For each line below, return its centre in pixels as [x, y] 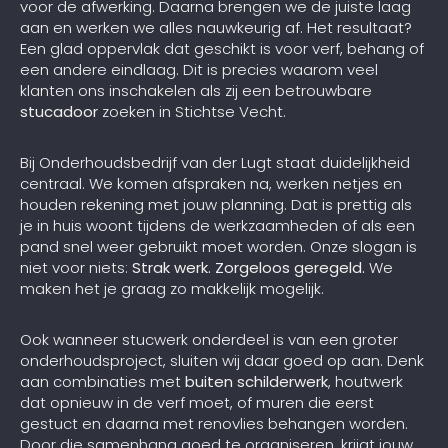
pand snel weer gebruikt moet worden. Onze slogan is [218, 246]
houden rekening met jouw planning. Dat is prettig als [216, 204]
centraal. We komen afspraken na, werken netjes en [211, 183]
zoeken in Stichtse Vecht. [192, 111]
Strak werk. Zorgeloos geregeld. [248, 267]
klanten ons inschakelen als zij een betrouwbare [196, 90]
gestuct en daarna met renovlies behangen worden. [214, 423]
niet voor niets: [76, 267]
